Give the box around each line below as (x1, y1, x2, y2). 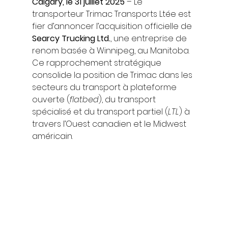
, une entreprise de (110, 33, 189, 45)
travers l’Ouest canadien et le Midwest (32, 118, 188, 130)
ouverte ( (32, 94, 70, 106)
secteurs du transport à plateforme (32, 81, 179, 94)
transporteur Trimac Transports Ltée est (32, 8, 193, 20)
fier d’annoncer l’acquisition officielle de (32, 20, 194, 33)
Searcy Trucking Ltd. (32, 33, 110, 45)
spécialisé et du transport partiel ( (32, 106, 168, 118)
